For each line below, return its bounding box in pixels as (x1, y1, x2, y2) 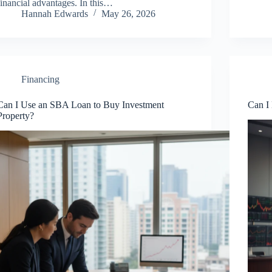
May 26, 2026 (101, 8, 156, 19)
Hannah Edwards (21, 8, 89, 19)
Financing (21, 73, 60, 84)
